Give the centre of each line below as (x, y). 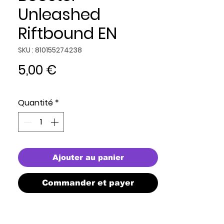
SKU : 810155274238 (50, 50)
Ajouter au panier (88, 157)
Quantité (35, 103)
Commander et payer (88, 183)
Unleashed (59, 14)
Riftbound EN (67, 33)
